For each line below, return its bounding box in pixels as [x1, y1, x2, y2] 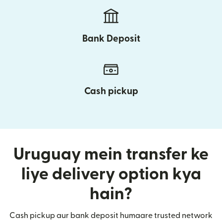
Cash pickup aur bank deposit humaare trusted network [9, 212, 213, 220]
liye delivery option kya [21, 166, 201, 183]
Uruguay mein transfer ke [13, 146, 209, 163]
